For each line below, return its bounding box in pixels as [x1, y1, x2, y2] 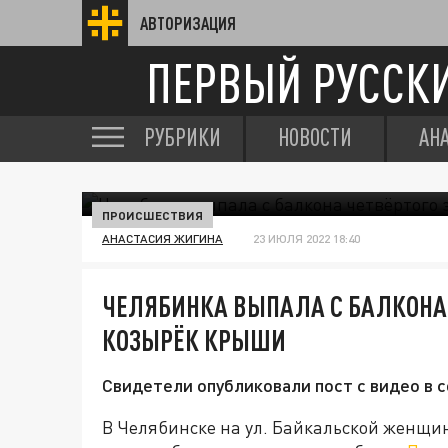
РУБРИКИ [144, 123, 221, 151]
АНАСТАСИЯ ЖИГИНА [102, 231, 223, 246]
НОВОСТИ [278, 123, 352, 151]
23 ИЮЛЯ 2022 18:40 [253, 231, 360, 246]
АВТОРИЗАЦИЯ [140, 13, 236, 33]
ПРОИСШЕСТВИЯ [102, 208, 203, 222]
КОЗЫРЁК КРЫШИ [102, 323, 286, 357]
